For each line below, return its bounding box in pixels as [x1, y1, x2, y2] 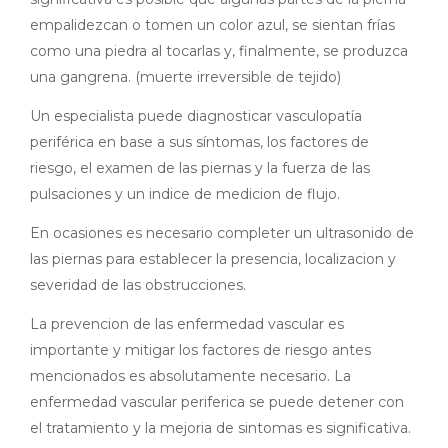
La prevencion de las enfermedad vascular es [30, 315, 344, 334]
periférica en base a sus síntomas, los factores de [30, 133, 369, 152]
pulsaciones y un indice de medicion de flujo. [30, 185, 340, 204]
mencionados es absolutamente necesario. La [30, 367, 351, 386]
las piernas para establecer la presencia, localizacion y [30, 250, 396, 269]
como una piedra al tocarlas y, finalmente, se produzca [30, 42, 408, 61]
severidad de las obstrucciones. [30, 276, 246, 295]
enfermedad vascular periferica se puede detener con [30, 393, 404, 412]
